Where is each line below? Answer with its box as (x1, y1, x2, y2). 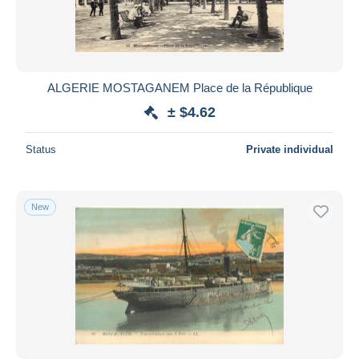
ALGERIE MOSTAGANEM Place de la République (46, 80, 313, 95)
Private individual (246, 143, 333, 155)
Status (26, 143, 56, 155)
